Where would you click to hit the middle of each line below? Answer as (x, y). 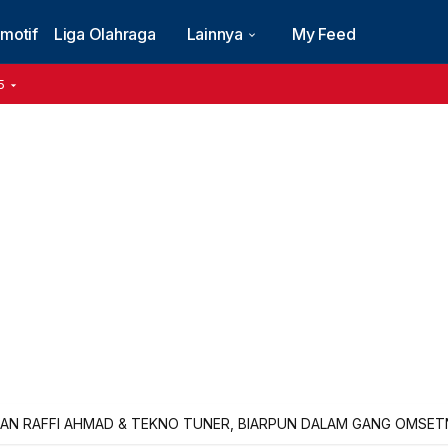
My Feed (324, 34)
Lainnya (214, 34)
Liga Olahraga (104, 34)
